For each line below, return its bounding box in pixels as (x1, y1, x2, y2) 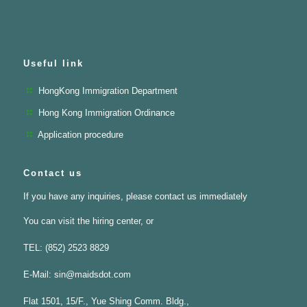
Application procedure (37, 130, 123, 140)
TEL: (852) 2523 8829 (23, 243, 109, 254)
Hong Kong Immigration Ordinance (38, 108, 175, 119)
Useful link (23, 58, 84, 69)
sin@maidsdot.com (53, 269, 131, 280)
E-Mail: (23, 269, 54, 280)
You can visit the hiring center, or (23, 216, 153, 227)
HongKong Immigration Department (38, 86, 177, 97)
